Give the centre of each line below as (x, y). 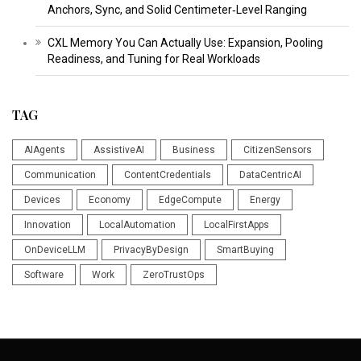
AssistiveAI (119, 149)
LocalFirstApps (237, 224)
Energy (265, 199)
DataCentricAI (270, 174)
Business (194, 149)
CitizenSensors (278, 149)
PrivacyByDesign (151, 249)
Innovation (48, 224)
